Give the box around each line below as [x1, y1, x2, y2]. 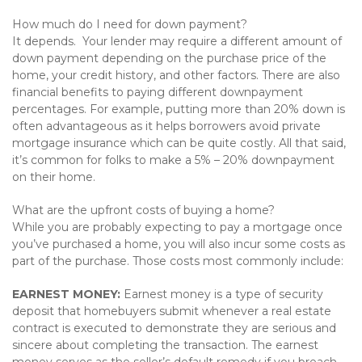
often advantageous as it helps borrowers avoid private [12, 119, 321, 133]
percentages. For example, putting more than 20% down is [12, 102, 345, 116]
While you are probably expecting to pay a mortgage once [12, 220, 343, 234]
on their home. [12, 170, 95, 184]
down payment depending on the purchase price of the [12, 51, 326, 65]
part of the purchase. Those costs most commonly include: [12, 254, 343, 268]
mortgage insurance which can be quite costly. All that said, [12, 136, 346, 150]
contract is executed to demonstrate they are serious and [12, 321, 336, 335]
